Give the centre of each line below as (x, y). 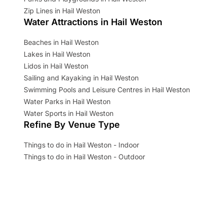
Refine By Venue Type (72, 125)
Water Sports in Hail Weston (69, 113)
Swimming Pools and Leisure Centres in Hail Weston (107, 90)
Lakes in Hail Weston (57, 54)
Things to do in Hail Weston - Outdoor (84, 157)
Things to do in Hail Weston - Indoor (81, 145)
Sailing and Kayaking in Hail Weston (81, 78)
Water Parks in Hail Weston (67, 102)
